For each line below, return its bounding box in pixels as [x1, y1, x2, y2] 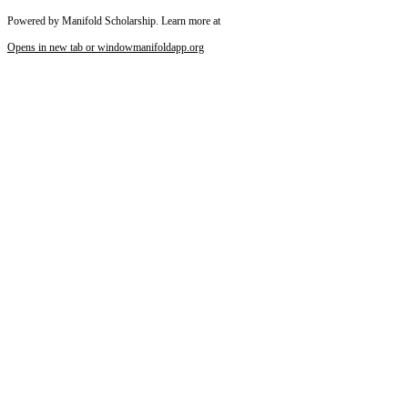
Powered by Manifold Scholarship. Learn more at [7, 15, 220, 28]
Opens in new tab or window [7, 41, 133, 55]
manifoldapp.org [133, 41, 204, 55]
